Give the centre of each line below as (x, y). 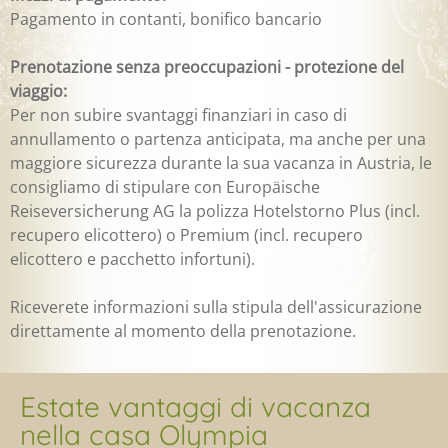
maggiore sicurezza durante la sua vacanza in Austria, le (221, 163)
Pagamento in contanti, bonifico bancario (166, 19)
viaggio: (38, 91)
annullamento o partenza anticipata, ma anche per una (218, 139)
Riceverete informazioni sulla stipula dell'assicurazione (216, 307)
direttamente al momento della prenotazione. (183, 331)
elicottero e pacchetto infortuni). (132, 259)
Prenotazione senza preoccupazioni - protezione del (207, 67)
